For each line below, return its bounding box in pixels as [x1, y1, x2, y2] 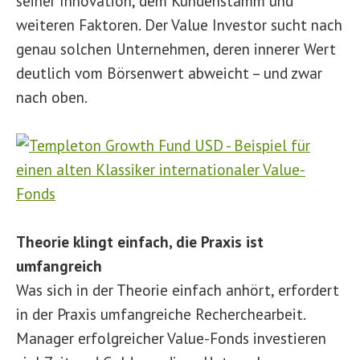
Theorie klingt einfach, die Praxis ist [16, 231, 264, 252]
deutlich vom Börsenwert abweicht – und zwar [16, 63, 322, 83]
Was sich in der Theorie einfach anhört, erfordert [16, 280, 339, 300]
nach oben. [16, 87, 88, 107]
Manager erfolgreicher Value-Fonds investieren [16, 328, 326, 348]
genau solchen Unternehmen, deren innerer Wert [16, 39, 336, 59]
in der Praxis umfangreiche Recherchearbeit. [16, 304, 305, 324]
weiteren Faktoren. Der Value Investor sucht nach [16, 14, 342, 35]
